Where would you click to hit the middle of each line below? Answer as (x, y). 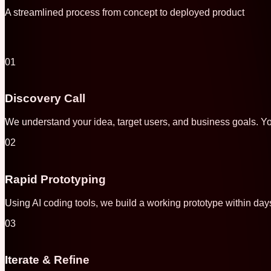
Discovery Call (45, 99)
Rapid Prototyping (55, 179)
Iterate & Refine (47, 260)
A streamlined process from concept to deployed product (125, 12)
